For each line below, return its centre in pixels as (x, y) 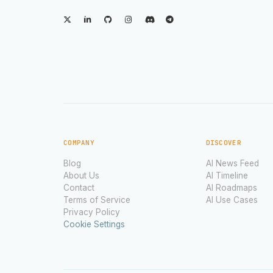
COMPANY (79, 142)
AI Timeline (227, 175)
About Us (81, 175)
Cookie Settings (94, 224)
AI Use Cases (232, 200)
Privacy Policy (92, 212)
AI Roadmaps (231, 187)
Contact (79, 187)
